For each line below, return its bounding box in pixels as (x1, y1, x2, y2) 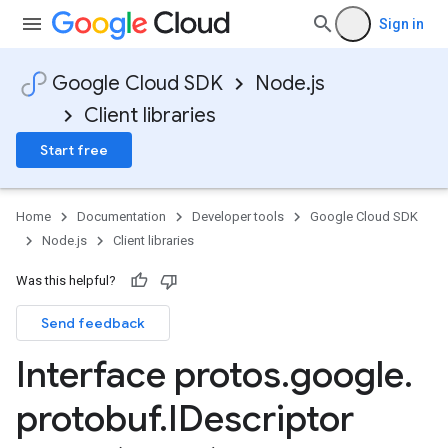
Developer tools (192, 209, 284, 224)
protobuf (16, 396, 159, 441)
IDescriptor (168, 396, 354, 441)
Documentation (77, 209, 166, 224)
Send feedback (41, 314, 145, 332)
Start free (40, 141, 108, 159)
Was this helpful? (16, 273, 116, 288)
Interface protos (16, 352, 281, 397)
